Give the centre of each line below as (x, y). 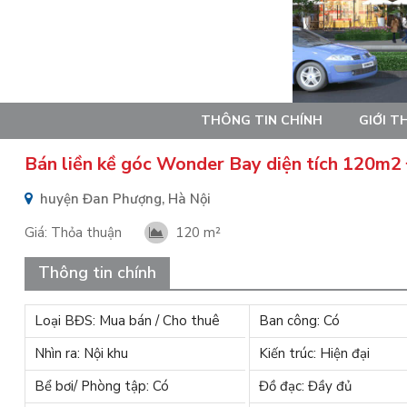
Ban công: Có (299, 321)
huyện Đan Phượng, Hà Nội (124, 199)
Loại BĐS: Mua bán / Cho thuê (127, 321)
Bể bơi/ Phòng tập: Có (101, 386)
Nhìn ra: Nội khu (81, 353)
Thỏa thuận (86, 233)
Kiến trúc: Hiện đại (314, 353)
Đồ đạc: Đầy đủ (305, 386)
